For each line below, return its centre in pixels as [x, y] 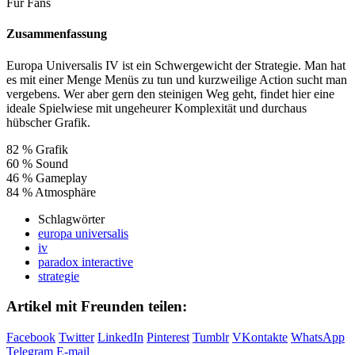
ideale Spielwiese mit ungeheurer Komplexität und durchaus [157, 108]
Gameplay [61, 177]
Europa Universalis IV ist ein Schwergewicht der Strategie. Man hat [176, 65]
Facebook [31, 338]
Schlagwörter [71, 219]
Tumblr [211, 338]
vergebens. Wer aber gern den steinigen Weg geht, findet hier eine [170, 94]
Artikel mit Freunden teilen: [97, 307]
